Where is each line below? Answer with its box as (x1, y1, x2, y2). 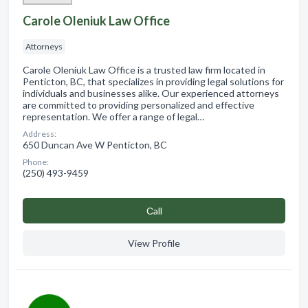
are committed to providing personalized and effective (23, 98, 254, 111)
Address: (23, 128, 56, 139)
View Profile (128, 236, 180, 249)
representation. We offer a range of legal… (23, 110, 204, 122)
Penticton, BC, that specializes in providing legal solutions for (23, 75, 284, 87)
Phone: (23, 156, 49, 167)
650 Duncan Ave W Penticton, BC (23, 138, 167, 151)
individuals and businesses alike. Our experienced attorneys (23, 87, 279, 99)
